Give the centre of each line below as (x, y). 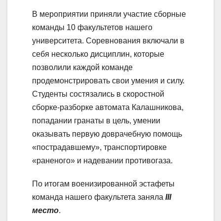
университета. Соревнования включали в (108, 40)
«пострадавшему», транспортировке (99, 147)
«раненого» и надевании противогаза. (102, 160)
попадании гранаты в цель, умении (96, 120)
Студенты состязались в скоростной (98, 94)
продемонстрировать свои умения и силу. (108, 80)
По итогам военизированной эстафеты (103, 184)
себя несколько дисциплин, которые (98, 54)
